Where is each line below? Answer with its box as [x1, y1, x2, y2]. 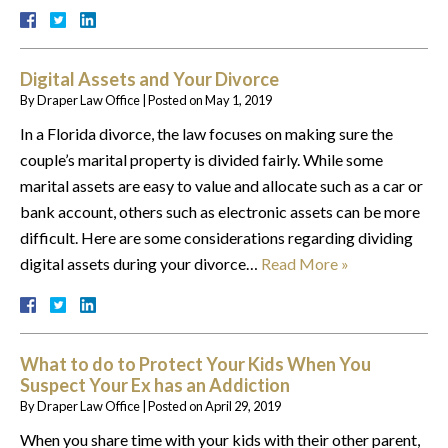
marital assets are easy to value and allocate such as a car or [20, 175, 423, 195]
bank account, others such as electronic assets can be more [20, 201, 420, 221]
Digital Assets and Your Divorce [20, 67, 279, 90]
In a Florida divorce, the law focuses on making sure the [20, 123, 393, 143]
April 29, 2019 [205, 397, 281, 414]
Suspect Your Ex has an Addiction [20, 373, 290, 396]
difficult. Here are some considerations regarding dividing [20, 227, 413, 247]
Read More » [261, 253, 349, 273]
